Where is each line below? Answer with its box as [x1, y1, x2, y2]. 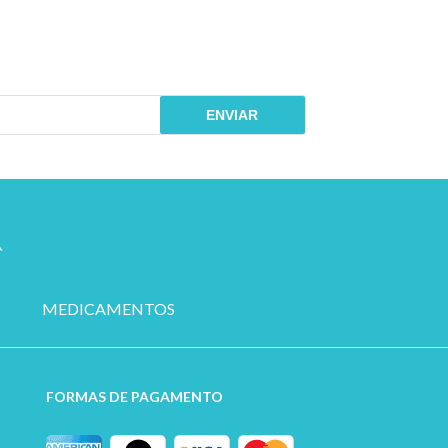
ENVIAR [206, 106, 259, 123]
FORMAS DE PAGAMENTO [45, 388, 223, 405]
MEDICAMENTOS [42, 299, 176, 318]
